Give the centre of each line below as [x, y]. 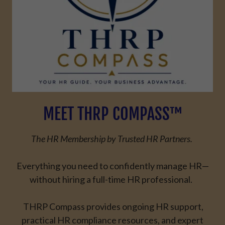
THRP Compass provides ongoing [89, 206]
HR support [179, 206]
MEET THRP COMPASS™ [113, 114]
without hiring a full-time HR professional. [112, 179]
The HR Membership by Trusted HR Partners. [113, 138]
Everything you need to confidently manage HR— [113, 165]
